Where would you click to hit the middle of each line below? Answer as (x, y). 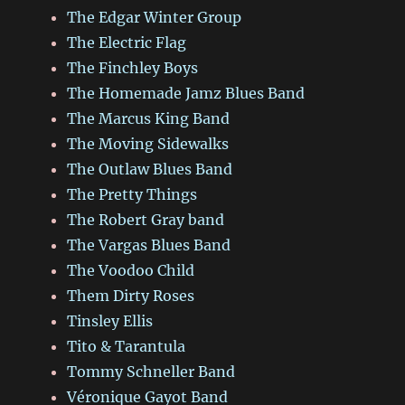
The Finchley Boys (133, 68)
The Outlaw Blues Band (150, 170)
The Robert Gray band (146, 220)
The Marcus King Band (149, 119)
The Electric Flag (127, 43)
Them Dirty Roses (131, 296)
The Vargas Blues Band (149, 245)
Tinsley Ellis (110, 321)
